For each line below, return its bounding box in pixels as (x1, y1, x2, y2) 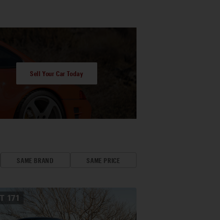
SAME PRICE (86, 156, 120, 165)
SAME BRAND (17, 156, 54, 165)
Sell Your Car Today (29, 69, 84, 78)
